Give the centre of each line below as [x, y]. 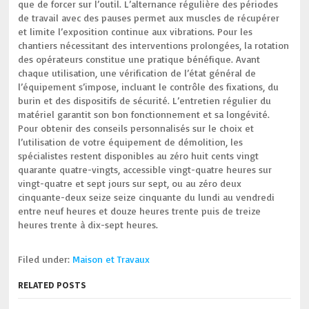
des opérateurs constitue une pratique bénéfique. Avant [139, 59]
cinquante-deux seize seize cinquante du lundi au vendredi [147, 197]
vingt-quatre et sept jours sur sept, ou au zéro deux [130, 183]
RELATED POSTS [52, 285]
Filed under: [46, 259]
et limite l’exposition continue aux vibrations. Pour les [136, 31]
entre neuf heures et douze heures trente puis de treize [140, 211]
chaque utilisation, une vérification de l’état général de [137, 73]
